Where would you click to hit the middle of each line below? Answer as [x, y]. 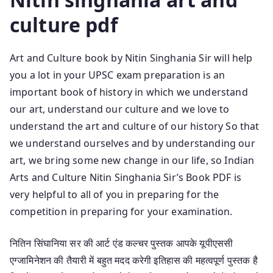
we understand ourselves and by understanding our [133, 143]
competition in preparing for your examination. [121, 211]
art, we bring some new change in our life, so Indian [132, 160]
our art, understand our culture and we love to [120, 109]
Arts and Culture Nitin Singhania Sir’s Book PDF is [126, 177]
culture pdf [64, 24]
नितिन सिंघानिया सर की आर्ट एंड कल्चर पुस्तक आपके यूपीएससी [122, 243]
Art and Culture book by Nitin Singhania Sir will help [131, 58]
